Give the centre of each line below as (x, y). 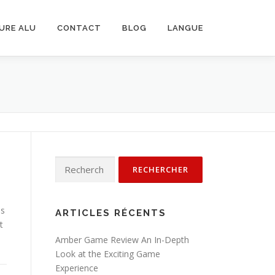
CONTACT (79, 28)
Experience (77, 268)
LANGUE (185, 28)
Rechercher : (79, 163)
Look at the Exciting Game (108, 254)
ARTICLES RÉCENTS (111, 213)
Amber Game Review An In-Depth (122, 240)
